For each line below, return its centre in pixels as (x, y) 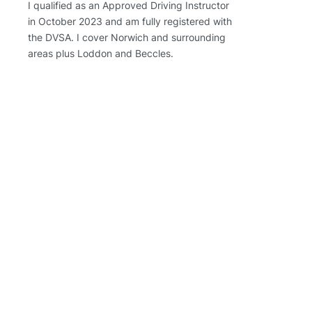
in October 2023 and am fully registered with (130, 21)
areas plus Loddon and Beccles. (100, 53)
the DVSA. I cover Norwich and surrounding (126, 37)
